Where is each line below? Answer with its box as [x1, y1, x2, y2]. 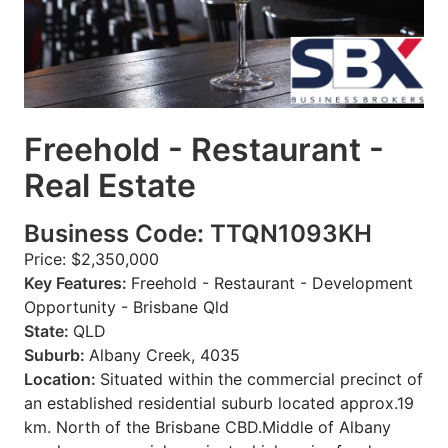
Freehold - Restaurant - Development [131, 272, 413, 293]
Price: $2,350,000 [24, 248, 159, 269]
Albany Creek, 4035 [89, 344, 240, 365]
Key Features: [24, 272, 131, 293]
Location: [24, 368, 100, 389]
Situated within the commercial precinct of [100, 368, 423, 389]
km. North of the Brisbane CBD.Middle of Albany [24, 416, 391, 437]
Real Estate [24, 165, 196, 205]
